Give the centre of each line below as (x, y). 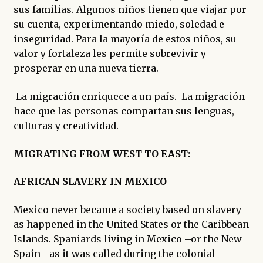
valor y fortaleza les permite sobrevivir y (109, 54)
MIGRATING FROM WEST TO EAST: (102, 154)
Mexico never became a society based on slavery (127, 210)
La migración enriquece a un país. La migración (129, 97)
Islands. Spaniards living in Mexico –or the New (127, 239)
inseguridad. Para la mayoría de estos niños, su (125, 39)
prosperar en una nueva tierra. (86, 68)
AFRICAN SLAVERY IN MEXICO (90, 182)
